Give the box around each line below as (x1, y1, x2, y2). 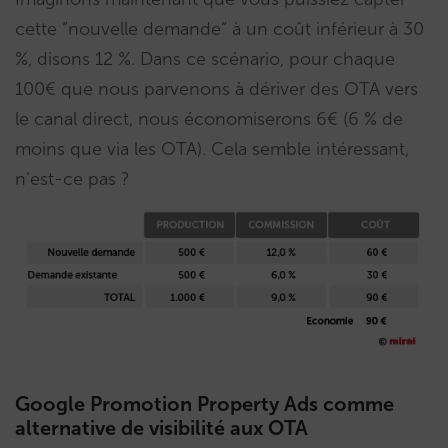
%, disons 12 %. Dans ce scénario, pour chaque (15, 47, 395, 70)
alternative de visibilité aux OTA (15, 415, 308, 440)
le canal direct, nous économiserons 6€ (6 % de (15, 107, 403, 130)
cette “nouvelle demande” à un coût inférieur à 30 (15, 17, 424, 40)
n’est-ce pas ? (15, 167, 130, 190)
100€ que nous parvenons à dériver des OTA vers (15, 77, 418, 100)
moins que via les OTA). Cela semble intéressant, (15, 137, 409, 160)
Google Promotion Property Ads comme (15, 391, 394, 416)
